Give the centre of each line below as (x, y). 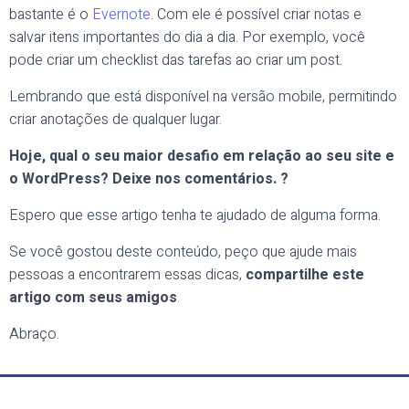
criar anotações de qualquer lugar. (115, 120)
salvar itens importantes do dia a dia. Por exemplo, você (187, 37)
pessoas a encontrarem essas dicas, (127, 275)
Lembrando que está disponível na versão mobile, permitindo (203, 97)
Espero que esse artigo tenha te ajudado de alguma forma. (195, 215)
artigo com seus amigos (93, 298)
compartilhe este (305, 275)
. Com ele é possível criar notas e (256, 15)
